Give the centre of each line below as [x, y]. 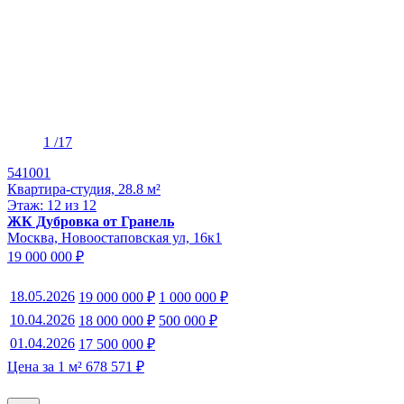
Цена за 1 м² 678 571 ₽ [76, 366]
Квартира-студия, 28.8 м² [84, 188]
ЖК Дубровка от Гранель [91, 221]
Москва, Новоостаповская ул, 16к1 [115, 237]
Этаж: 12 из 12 [52, 205]
